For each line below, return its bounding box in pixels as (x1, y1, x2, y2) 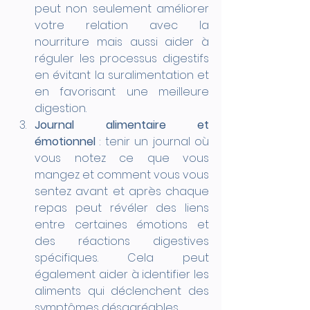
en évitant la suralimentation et (35, 66, 209, 83)
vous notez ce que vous (35, 149, 209, 166)
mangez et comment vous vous (35, 166, 209, 183)
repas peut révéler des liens (35, 199, 209, 216)
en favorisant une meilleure (35, 83, 209, 100)
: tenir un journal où (95, 133, 209, 149)
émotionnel (35, 133, 95, 149)
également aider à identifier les (35, 266, 209, 282)
